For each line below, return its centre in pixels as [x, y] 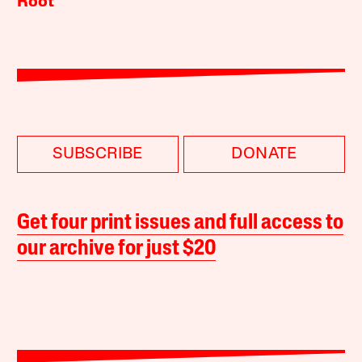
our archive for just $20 [117, 250]
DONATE [264, 155]
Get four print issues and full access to [181, 224]
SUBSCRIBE [98, 155]
